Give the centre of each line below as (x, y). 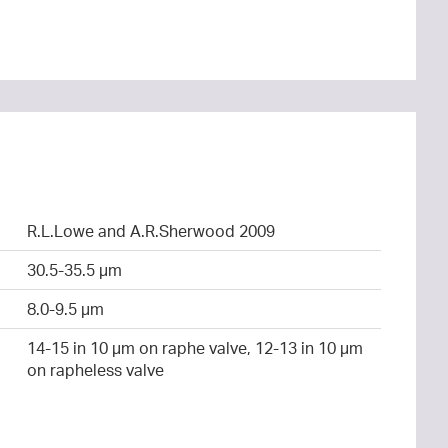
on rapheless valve (95, 369)
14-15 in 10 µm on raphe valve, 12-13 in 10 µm (194, 347)
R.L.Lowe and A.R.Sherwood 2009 (150, 230)
